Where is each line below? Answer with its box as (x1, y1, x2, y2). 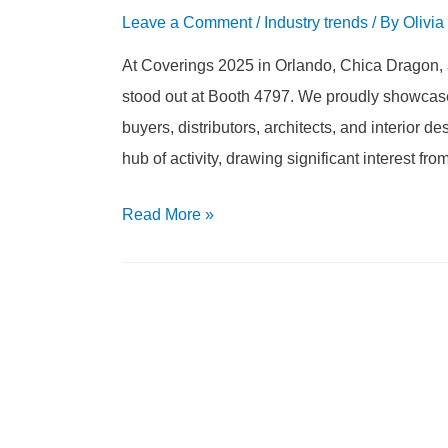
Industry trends (264, 13, 368, 31)
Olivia (403, 13, 444, 31)
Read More (122, 206, 201, 224)
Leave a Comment (122, 13, 252, 31)
